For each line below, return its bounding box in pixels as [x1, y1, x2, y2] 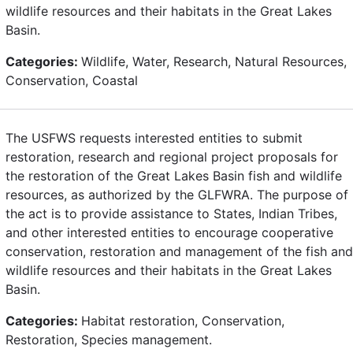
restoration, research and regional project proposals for [6, 148, 338, 165]
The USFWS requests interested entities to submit [6, 129, 303, 146]
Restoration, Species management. [6, 331, 212, 347]
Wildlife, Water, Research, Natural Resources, [81, 53, 347, 69]
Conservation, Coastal [6, 72, 138, 88]
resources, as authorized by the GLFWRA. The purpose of [6, 186, 348, 203]
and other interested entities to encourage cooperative [6, 224, 333, 240]
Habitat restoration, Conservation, [81, 312, 284, 329]
